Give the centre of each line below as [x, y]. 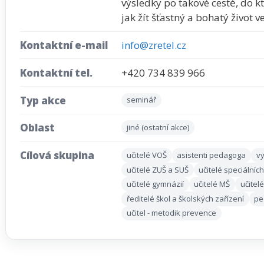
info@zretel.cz [154, 45]
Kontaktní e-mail [64, 45]
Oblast [37, 128]
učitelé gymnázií [155, 184]
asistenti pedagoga [212, 155]
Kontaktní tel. [56, 72]
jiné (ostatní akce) [158, 128]
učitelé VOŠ [146, 155]
